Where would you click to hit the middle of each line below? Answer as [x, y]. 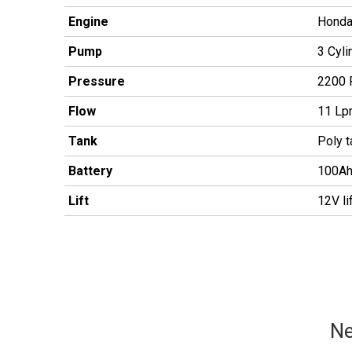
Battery [90, 171]
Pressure [97, 81]
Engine [88, 22]
